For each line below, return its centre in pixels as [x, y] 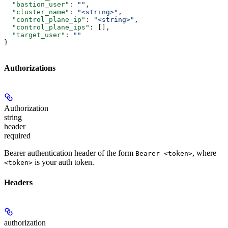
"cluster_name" [37, 12]
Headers [18, 182]
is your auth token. [63, 162]
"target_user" [35, 35]
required [17, 136]
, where [204, 153]
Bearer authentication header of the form [70, 153]
